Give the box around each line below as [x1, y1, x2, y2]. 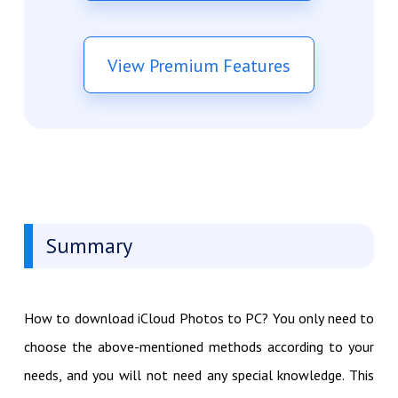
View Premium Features [107, 53, 291, 77]
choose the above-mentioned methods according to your [23, 337, 375, 355]
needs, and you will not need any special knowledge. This [23, 365, 375, 384]
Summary [44, 231, 132, 259]
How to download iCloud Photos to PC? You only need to [23, 308, 375, 327]
